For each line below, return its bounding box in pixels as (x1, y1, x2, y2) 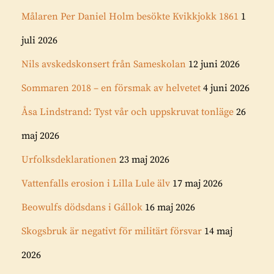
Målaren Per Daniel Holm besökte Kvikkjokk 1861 (21, 10, 239, 23)
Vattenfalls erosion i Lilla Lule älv (21, 177, 170, 190)
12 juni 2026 (188, 58, 240, 70)
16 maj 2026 (145, 201, 195, 213)
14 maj (204, 225, 232, 237)
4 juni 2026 (203, 82, 250, 94)
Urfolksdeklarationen (21, 154, 117, 166)
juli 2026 (21, 34, 57, 46)
